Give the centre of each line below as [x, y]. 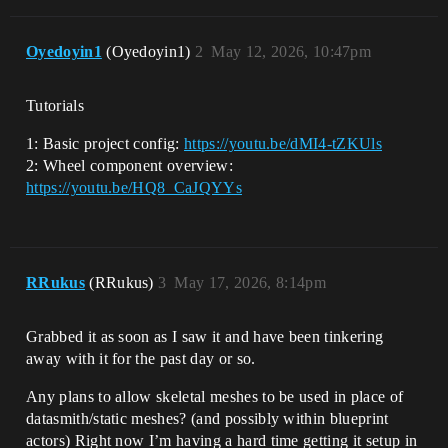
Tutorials [55, 105]
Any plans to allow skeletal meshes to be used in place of [215, 396]
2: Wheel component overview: [129, 165]
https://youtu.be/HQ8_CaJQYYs [134, 187]
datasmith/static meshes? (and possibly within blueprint [207, 418]
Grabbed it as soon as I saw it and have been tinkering [205, 336]
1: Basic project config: [105, 143]
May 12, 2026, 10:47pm [291, 51]
